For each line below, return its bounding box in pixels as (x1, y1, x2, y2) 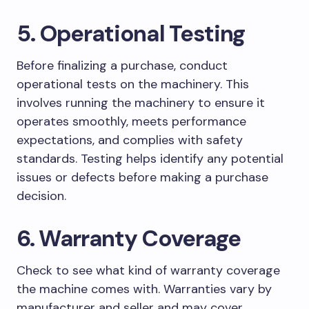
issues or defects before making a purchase (17, 168, 268, 186)
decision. (17, 187, 66, 204)
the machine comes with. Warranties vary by (17, 280, 272, 297)
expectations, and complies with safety (17, 131, 243, 148)
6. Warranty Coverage (17, 223, 241, 253)
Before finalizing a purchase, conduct (17, 57, 228, 74)
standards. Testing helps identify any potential (17, 150, 283, 167)
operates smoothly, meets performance (17, 112, 246, 130)
